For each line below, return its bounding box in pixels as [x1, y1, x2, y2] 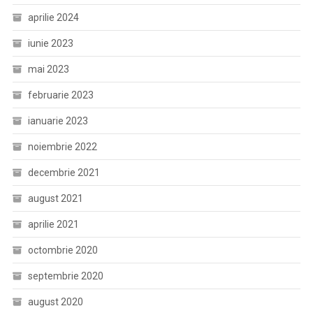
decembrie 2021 [27, 167, 100, 178]
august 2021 [27, 193, 83, 204]
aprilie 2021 [27, 219, 79, 230]
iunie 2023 [27, 38, 73, 49]
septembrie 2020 [27, 270, 103, 282]
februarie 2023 [27, 89, 94, 101]
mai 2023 [27, 64, 69, 75]
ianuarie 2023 [27, 115, 88, 126]
